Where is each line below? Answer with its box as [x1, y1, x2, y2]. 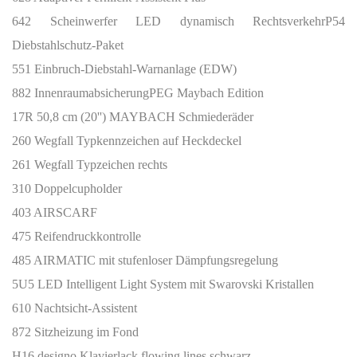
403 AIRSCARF [12, 206, 97, 219]
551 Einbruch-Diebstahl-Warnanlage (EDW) [12, 62, 237, 76]
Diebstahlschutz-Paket [12, 38, 124, 52]
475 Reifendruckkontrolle [12, 229, 141, 243]
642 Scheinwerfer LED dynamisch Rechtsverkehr [12, 14, 325, 28]
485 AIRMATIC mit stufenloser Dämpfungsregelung [12, 253, 278, 267]
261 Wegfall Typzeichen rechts [12, 158, 167, 171]
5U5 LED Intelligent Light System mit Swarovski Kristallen [12, 277, 314, 291]
